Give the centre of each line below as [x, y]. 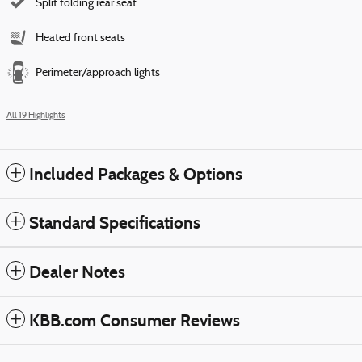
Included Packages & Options [136, 174]
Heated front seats [80, 38]
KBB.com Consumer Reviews [135, 320]
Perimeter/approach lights [98, 73]
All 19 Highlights [36, 116]
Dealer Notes [77, 272]
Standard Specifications [115, 223]
